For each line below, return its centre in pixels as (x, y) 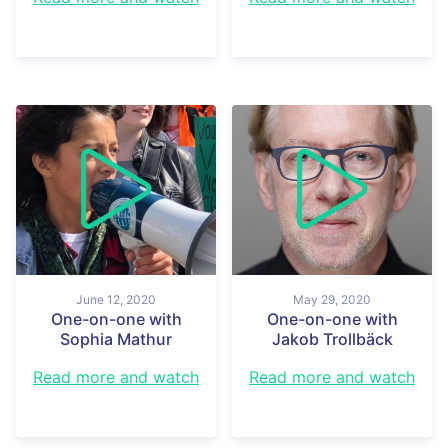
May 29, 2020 (332, 299)
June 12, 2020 (116, 299)
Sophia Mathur (116, 338)
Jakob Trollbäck (332, 338)
